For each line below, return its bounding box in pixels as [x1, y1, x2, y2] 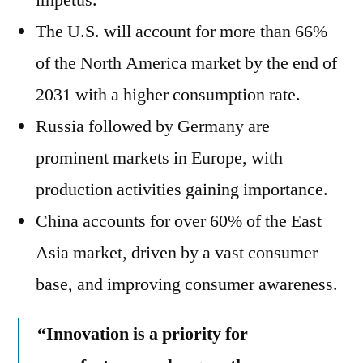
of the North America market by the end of [36, 52, 337, 75]
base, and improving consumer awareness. [36, 273, 338, 296]
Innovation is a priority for [46, 322, 248, 345]
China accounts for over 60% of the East [36, 210, 322, 233]
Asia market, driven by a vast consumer [36, 241, 318, 264]
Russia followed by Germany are [36, 115, 270, 138]
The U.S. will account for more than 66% [36, 20, 327, 43]
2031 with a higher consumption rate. [36, 83, 301, 106]
